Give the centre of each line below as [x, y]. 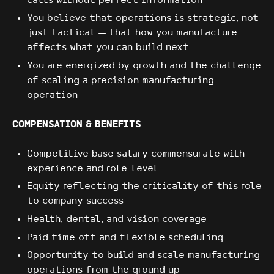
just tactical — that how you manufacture [132, 33]
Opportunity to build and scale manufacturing [143, 256]
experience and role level [93, 168]
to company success [75, 201]
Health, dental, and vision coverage [117, 219]
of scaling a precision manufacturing [120, 80]
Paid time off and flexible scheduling [125, 237]
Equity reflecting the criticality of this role [144, 187]
